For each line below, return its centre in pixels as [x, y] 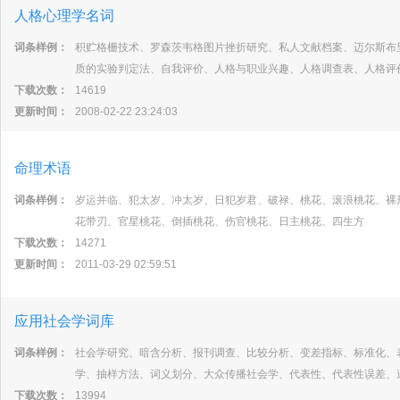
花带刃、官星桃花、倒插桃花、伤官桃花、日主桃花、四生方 [220, 221]
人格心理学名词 [64, 16]
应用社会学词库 [64, 321]
